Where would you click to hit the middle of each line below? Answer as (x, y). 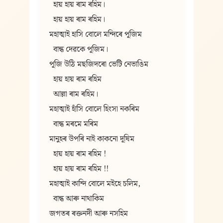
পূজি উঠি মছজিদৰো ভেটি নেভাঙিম (99, 64)
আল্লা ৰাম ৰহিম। (73, 94)
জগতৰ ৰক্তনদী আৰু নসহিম (88, 214)
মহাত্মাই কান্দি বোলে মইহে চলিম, (95, 184)
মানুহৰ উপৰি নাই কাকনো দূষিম (92, 139)
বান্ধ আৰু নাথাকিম (76, 199)
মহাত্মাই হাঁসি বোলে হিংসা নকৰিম (94, 109)
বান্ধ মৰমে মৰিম (73, 124)
